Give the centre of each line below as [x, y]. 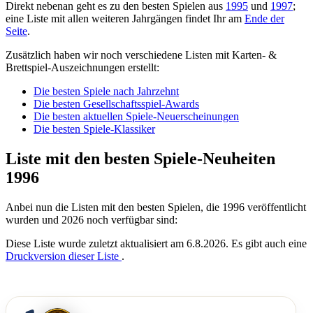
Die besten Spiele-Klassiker [94, 129]
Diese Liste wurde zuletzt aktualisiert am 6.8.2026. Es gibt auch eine [156, 244]
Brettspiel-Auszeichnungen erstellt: [82, 68]
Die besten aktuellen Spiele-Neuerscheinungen [136, 117]
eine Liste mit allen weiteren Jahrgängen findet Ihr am [125, 19]
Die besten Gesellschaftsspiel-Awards [116, 104]
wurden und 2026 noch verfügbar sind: [92, 220]
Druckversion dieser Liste [64, 256]
